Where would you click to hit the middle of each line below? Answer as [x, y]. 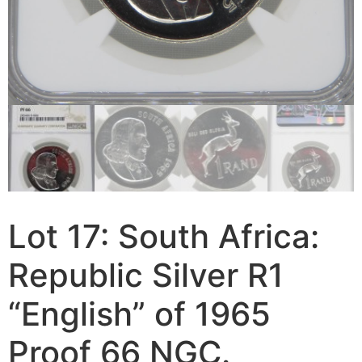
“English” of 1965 [139, 314]
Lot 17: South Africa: [164, 237]
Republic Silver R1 [146, 276]
